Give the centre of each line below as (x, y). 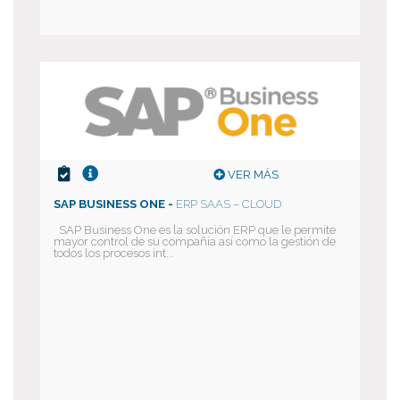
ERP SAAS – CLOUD (229, 204)
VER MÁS (252, 175)
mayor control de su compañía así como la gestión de (195, 242)
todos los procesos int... (114, 253)
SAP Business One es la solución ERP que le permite (195, 230)
